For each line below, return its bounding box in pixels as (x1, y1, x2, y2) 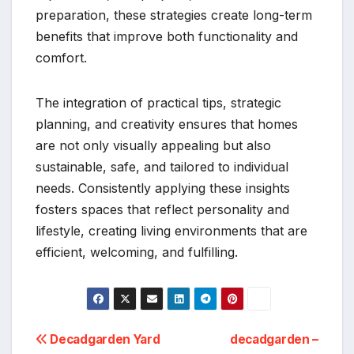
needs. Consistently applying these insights (36, 180, 290, 197)
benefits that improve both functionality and (36, 28, 298, 45)
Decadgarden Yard (47, 332, 160, 348)
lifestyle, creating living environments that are (36, 223, 307, 239)
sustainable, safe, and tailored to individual (36, 159, 288, 175)
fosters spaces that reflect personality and (36, 201, 289, 218)
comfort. (36, 50, 87, 66)
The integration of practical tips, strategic (36, 95, 281, 111)
